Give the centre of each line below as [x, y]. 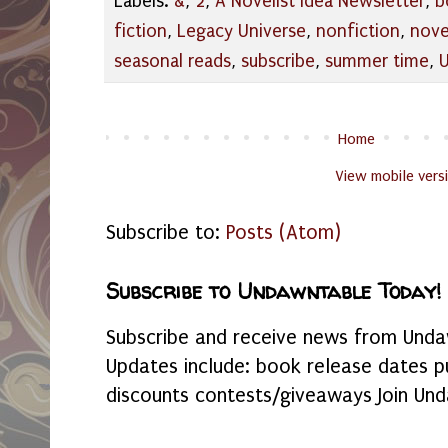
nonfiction [358, 31]
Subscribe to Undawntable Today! [273, 291]
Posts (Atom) [283, 232]
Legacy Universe [241, 31]
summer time [377, 61]
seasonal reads [172, 61]
